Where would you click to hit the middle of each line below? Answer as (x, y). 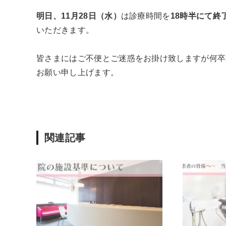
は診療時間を (146, 16)
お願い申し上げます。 (78, 72)
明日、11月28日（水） (79, 16)
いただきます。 (65, 30)
